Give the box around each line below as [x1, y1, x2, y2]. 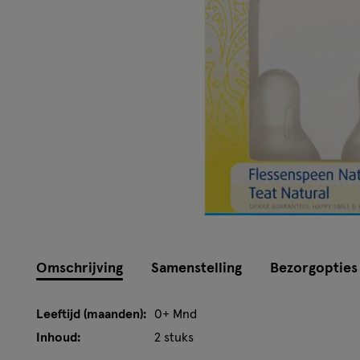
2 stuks [154, 330, 194, 344]
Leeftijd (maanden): [36, 307, 146, 321]
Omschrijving [36, 260, 123, 276]
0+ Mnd [154, 307, 197, 321]
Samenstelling [151, 260, 242, 276]
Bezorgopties [270, 260, 358, 276]
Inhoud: [36, 330, 80, 344]
